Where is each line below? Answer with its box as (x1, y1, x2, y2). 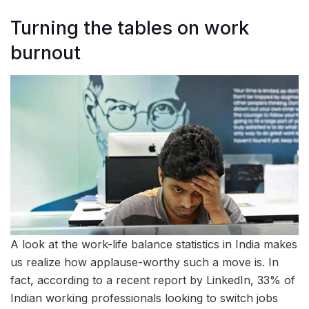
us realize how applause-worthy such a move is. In (10, 255, 279, 270)
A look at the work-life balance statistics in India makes (10, 237, 297, 252)
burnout (10, 41, 81, 65)
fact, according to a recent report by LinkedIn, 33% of (10, 273, 295, 288)
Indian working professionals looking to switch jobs (10, 291, 278, 306)
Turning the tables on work (10, 17, 249, 40)
